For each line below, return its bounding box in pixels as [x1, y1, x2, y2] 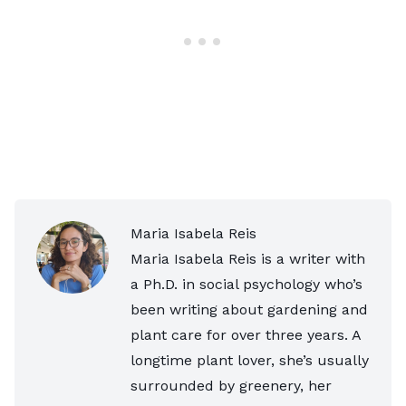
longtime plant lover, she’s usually [130, 351, 369, 369]
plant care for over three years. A [130, 325, 361, 343]
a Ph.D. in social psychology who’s [130, 275, 362, 293]
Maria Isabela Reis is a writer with [130, 249, 365, 267]
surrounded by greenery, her [130, 376, 332, 394]
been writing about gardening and [130, 300, 368, 318]
